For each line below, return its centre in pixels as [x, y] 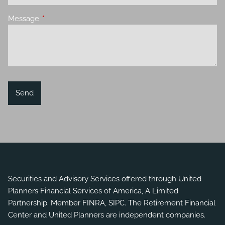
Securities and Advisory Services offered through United [105, 179]
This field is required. [77, 18]
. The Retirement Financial [170, 203]
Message [25, 18]
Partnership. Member [45, 203]
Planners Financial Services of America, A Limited [93, 191]
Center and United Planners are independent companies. [107, 215]
